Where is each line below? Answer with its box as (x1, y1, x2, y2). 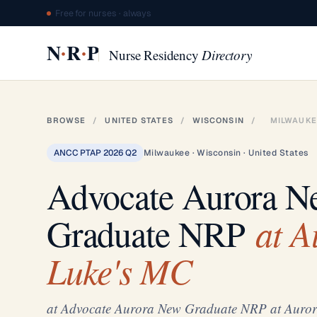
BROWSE (46, 115, 86, 125)
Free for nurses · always (54, 7, 152, 19)
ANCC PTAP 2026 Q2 (53, 147, 137, 158)
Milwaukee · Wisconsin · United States (143, 147, 309, 158)
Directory (202, 46, 252, 64)
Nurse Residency (109, 46, 202, 64)
